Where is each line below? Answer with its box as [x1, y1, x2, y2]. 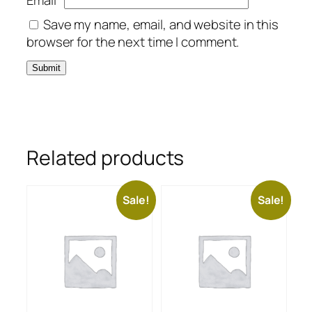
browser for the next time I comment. [26, 33, 240, 52]
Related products [26, 143, 185, 171]
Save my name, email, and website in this [42, 15, 279, 34]
